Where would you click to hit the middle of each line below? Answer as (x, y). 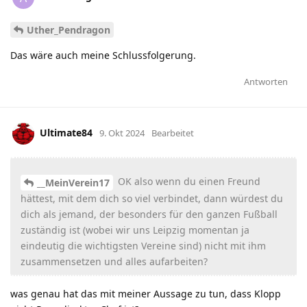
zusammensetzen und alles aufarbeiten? (114, 262)
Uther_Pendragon (69, 30)
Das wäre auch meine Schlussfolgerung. (103, 56)
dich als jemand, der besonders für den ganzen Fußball (149, 214)
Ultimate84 (66, 133)
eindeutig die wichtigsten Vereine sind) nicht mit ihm (143, 246)
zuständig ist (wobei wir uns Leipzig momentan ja (135, 230)
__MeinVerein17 (73, 183)
